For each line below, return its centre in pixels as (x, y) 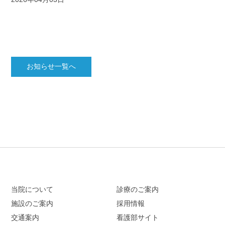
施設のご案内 (32, 204)
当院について (32, 190)
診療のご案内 (138, 190)
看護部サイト (138, 218)
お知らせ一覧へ (51, 67)
